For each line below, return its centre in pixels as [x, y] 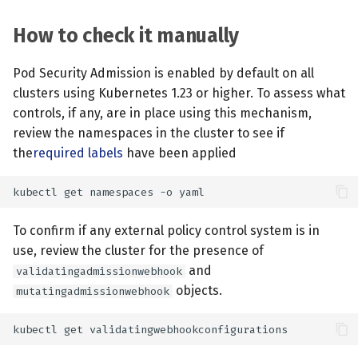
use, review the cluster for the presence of [138, 251]
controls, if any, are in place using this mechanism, [162, 113]
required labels [78, 153]
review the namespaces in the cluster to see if [149, 133]
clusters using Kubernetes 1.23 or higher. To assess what [179, 93]
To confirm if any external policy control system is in [166, 231]
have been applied [180, 153]
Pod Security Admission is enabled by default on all [163, 73]
